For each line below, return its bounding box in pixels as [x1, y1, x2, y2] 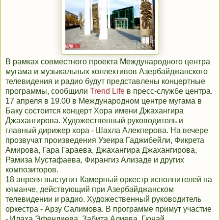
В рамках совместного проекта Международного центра [5, 57, 210, 66]
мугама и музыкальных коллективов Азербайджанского [5, 67, 208, 76]
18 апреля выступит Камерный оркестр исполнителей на [5, 175, 212, 184]
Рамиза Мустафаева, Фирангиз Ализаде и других [5, 156, 184, 165]
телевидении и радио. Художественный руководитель [5, 195, 201, 204]
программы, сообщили [5, 87, 90, 96]
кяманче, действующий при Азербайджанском [5, 185, 174, 194]
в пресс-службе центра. [125, 87, 213, 96]
